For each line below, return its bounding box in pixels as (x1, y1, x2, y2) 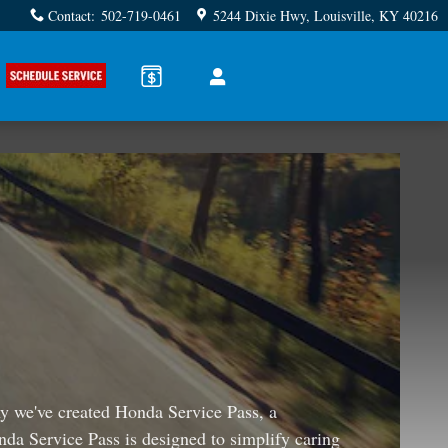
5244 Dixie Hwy (213, 6, 306, 25)
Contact (48, 6, 91, 25)
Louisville (314, 6, 371, 25)
